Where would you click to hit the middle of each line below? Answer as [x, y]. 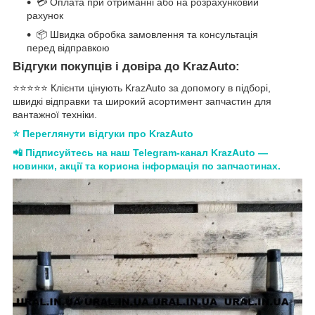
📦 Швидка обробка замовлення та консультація [147, 35]
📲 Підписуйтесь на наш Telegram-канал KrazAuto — [140, 153]
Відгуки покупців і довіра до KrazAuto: [126, 67]
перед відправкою [68, 48]
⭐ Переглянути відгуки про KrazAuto [103, 134]
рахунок [45, 16]
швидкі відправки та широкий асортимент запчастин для [142, 102]
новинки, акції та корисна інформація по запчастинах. [147, 166]
